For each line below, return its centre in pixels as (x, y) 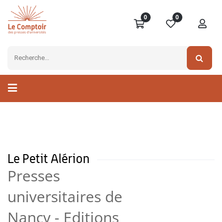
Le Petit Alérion (50, 159)
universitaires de (65, 197)
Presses (34, 176)
